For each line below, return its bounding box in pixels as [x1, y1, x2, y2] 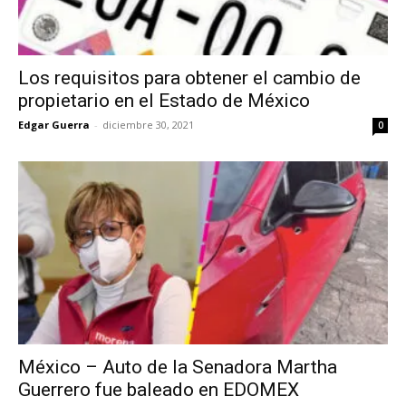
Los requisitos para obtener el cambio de [18, 67, 361, 90]
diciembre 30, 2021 [102, 118, 194, 132]
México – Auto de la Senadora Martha [18, 355, 337, 378]
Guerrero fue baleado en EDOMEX [18, 378, 299, 401]
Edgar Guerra [18, 118, 90, 132]
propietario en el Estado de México [18, 90, 310, 112]
